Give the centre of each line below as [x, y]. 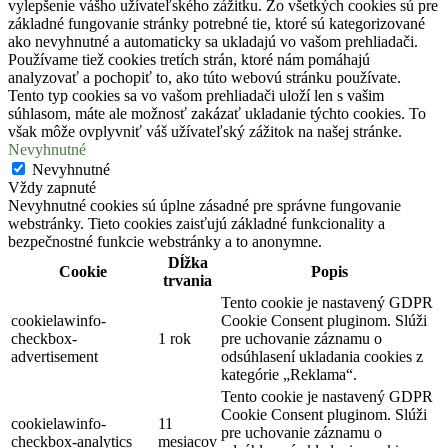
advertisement [54, 357]
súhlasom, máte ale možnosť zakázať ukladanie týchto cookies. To [217, 114]
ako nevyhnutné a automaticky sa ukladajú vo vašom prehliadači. [213, 42]
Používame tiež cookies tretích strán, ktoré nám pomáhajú [189, 60]
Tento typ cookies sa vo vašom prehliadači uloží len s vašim [196, 96]
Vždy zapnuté [52, 188]
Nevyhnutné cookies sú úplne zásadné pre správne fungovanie [204, 206]
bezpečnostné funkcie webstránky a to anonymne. [165, 242]
